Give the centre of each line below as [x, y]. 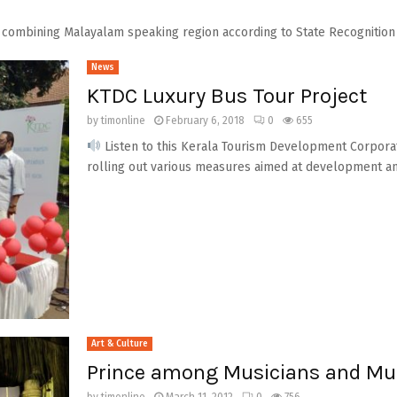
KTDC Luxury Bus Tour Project [226, 95]
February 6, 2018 [205, 120]
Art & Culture [119, 344]
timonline [123, 120]
